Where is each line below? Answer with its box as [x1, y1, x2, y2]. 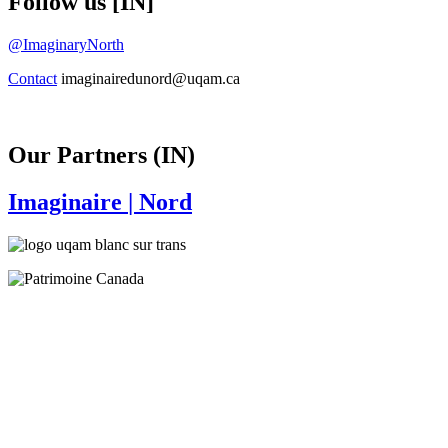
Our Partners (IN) [8, 141, 195, 168]
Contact [8, 69, 57, 87]
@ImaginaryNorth [8, 35, 124, 53]
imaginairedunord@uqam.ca [57, 69, 240, 87]
